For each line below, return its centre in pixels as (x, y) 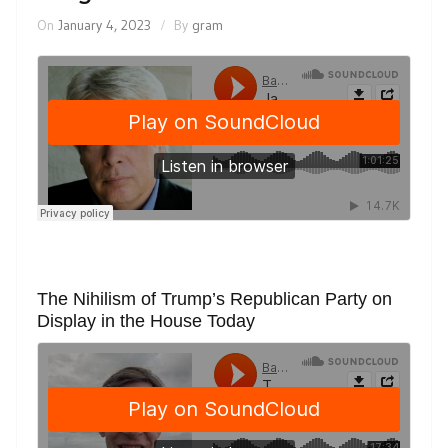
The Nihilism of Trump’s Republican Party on (214, 299)
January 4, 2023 (104, 24)
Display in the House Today (146, 321)
